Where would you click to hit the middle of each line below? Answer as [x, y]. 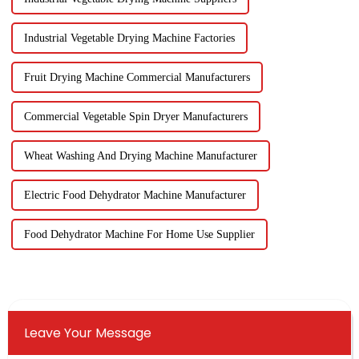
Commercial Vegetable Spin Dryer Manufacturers [135, 117]
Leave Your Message [87, 333]
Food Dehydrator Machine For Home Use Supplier [139, 235]
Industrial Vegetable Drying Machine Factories [129, 38]
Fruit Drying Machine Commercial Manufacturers [137, 78]
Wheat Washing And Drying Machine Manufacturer [140, 156]
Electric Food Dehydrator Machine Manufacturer [135, 196]
